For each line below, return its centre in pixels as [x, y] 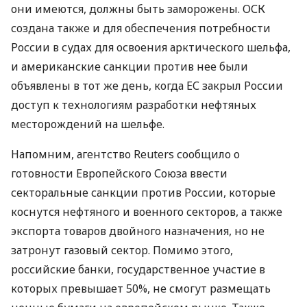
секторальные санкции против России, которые [143, 193]
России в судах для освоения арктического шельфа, [151, 47]
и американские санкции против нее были [130, 66]
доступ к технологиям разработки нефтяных [134, 105]
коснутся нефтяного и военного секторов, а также [147, 212]
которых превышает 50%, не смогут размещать [141, 288]
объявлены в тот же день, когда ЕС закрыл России [147, 86]
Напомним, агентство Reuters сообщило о [125, 154]
